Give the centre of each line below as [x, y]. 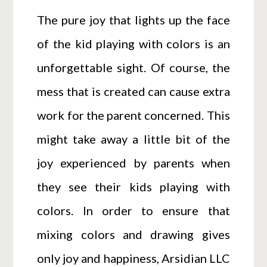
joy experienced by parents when [133, 162]
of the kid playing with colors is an [133, 43]
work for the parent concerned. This [133, 115]
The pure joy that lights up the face [133, 19]
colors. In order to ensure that [133, 210]
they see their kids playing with [133, 186]
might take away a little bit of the [133, 139]
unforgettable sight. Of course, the [133, 67]
